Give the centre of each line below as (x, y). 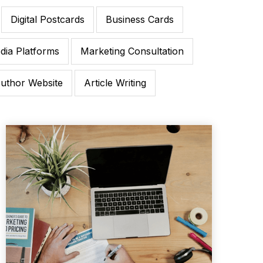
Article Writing (115, 83)
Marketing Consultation (132, 51)
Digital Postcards (48, 20)
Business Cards (140, 20)
